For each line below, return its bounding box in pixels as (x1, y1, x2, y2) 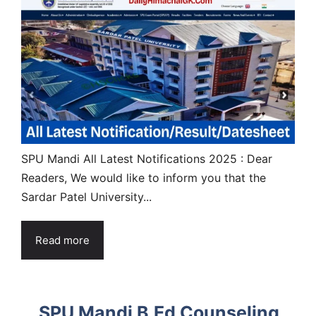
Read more (35, 233, 90, 247)
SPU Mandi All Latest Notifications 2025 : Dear (21, 151, 272, 166)
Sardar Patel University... (21, 189, 152, 204)
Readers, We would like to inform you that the (21, 170, 266, 185)
